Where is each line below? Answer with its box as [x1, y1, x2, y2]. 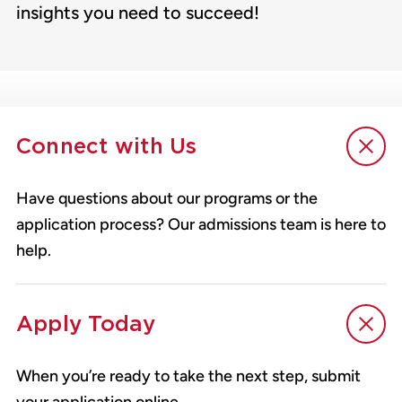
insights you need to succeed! [16, 2, 259, 24]
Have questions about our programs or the [16, 188, 318, 209]
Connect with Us [16, 133, 197, 160]
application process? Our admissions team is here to [16, 214, 386, 235]
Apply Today [16, 310, 156, 337]
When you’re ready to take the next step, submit [16, 366, 361, 387]
